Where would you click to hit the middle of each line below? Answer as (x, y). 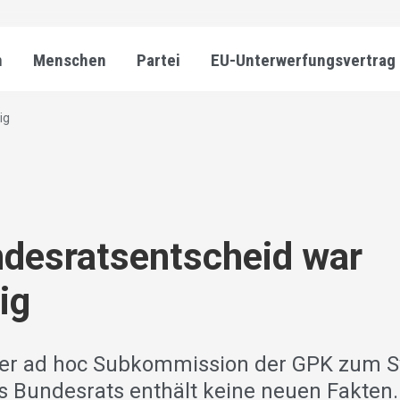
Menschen (70, 60)
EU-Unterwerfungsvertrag (303, 60)
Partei (158, 60)
